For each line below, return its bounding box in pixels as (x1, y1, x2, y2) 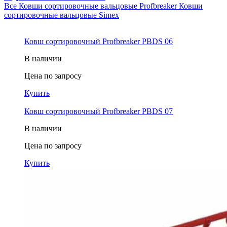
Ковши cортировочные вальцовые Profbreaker (19, 1, 179, 10)
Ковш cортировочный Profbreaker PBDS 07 (24, 106, 173, 116)
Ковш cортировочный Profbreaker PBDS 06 (24, 36, 173, 46)
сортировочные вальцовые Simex (4, 10, 119, 19)
